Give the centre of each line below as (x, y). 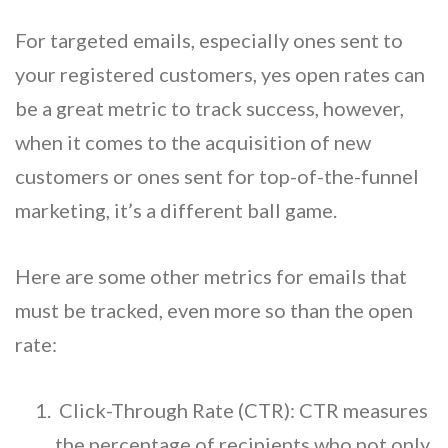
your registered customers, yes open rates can (220, 73)
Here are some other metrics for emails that (211, 275)
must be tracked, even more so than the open (214, 309)
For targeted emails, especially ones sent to (209, 39)
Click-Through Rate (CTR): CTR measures (241, 409)
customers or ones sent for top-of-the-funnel (217, 175)
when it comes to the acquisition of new (193, 141)
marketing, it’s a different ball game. (176, 209)
